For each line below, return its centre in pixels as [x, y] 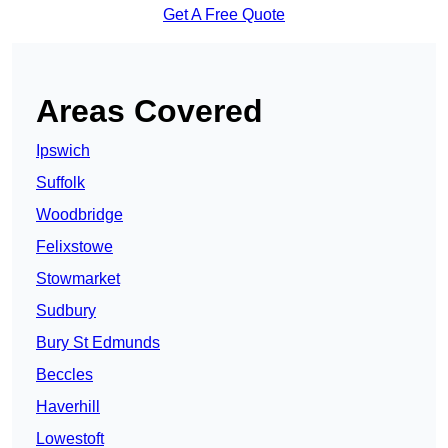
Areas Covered [149, 111]
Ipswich [63, 151]
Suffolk [60, 183]
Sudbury [66, 311]
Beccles [64, 375]
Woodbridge [79, 215]
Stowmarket [78, 279]
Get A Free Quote [224, 15]
